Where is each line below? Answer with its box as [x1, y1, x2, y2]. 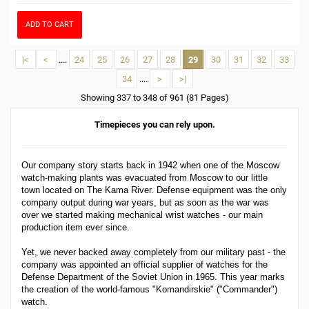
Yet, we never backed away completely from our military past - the [21, 247, 286, 257]
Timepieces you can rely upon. [94, 119, 215, 130]
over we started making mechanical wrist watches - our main [21, 210, 263, 220]
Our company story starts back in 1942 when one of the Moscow [21, 160, 279, 170]
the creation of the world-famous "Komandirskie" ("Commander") [21, 284, 277, 295]
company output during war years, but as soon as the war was [21, 197, 269, 208]
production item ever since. [21, 222, 130, 232]
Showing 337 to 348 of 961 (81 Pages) [80, 92, 229, 103]
